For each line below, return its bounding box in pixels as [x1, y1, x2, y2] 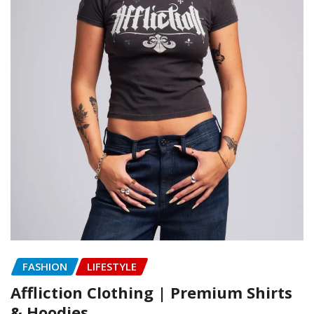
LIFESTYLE [87, 259, 137, 274]
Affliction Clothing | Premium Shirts [11, 281, 292, 303]
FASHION [22, 259, 67, 274]
